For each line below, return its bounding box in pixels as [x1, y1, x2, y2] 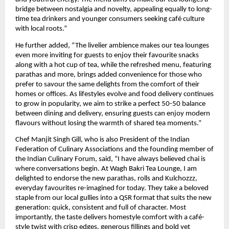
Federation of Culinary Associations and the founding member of [15, 146, 214, 154]
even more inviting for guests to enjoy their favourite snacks [15, 51, 199, 59]
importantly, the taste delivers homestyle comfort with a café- [15, 214, 204, 222]
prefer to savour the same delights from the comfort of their [15, 80, 199, 88]
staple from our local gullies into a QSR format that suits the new [15, 194, 212, 202]
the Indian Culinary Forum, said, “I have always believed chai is [15, 155, 205, 164]
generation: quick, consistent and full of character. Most [15, 204, 186, 212]
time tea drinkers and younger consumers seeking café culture [15, 15, 204, 24]
